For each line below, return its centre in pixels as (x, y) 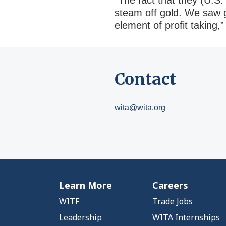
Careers (170, 185)
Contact (145, 79)
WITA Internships (186, 217)
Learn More (86, 185)
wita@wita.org (140, 108)
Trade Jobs (173, 201)
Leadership (80, 217)
